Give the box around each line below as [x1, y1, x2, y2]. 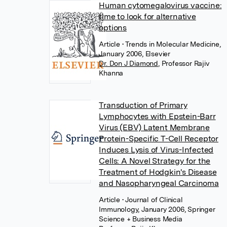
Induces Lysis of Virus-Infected [99, 145, 214, 155]
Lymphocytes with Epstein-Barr [99, 111, 216, 121]
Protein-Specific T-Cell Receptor [99, 134, 218, 143]
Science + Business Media [99, 215, 182, 223]
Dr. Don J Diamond [99, 59, 158, 67]
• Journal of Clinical [122, 196, 183, 204]
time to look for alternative [99, 12, 196, 21]
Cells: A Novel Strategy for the [99, 156, 211, 166]
